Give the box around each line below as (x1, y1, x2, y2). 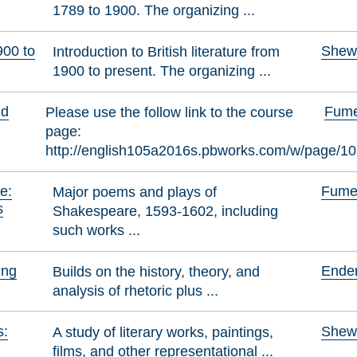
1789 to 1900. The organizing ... (53, 2, 256, 19)
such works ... (53, 222, 141, 239)
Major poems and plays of (53, 183, 218, 201)
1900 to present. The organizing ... (53, 62, 272, 80)
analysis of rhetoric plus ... (53, 281, 219, 299)
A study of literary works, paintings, (53, 323, 274, 340)
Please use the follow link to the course (45, 104, 293, 121)
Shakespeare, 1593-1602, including (53, 202, 279, 220)
